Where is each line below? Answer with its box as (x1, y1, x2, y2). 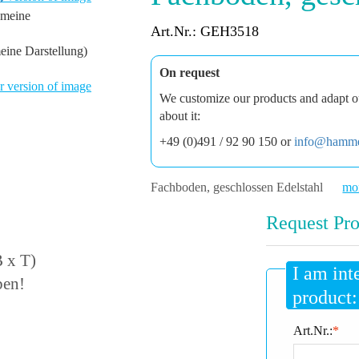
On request (159, 66, 220, 79)
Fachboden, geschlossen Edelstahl (151, 180, 327, 194)
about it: (159, 109, 201, 123)
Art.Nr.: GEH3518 (151, 23, 260, 39)
